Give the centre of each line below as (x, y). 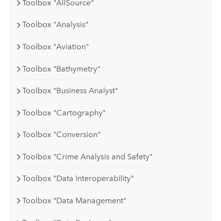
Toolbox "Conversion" (62, 135)
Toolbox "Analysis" (55, 25)
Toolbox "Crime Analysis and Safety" (88, 156)
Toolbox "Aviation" (56, 47)
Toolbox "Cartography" (64, 112)
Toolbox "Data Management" (74, 200)
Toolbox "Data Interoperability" (78, 179)
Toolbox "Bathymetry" (61, 69)
